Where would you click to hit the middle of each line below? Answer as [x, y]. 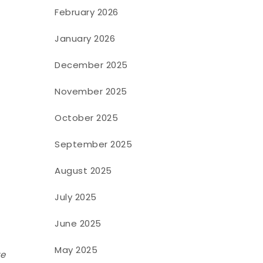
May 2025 [76, 249]
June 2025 [78, 223]
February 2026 [87, 12]
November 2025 [91, 91]
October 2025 [87, 117]
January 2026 [85, 38]
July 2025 [76, 197]
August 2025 [83, 170]
